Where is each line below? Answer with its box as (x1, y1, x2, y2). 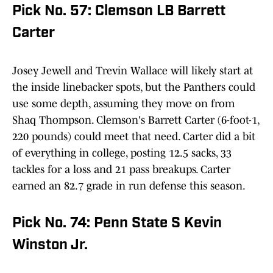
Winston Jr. (12, 238, 88, 253)
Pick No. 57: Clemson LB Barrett (12, 4, 225, 19)
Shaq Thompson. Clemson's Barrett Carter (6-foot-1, (12, 114, 259, 127)
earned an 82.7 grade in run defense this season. (12, 180, 246, 193)
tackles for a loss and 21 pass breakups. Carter (12, 163, 230, 176)
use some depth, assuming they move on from (12, 97, 235, 110)
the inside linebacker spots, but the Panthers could (12, 81, 255, 94)
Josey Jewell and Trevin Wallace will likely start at (12, 65, 253, 77)
